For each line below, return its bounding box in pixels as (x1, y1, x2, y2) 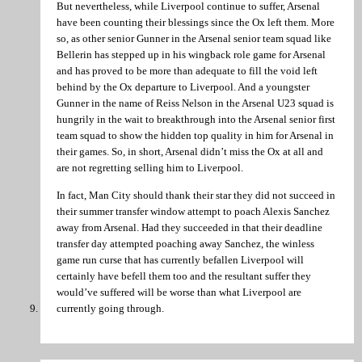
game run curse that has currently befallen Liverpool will (57, 253, 304, 266)
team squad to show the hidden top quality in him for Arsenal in (57, 129, 334, 142)
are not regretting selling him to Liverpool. (57, 162, 243, 175)
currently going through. (57, 301, 164, 314)
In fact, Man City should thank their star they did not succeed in (57, 188, 335, 201)
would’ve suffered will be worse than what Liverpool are (57, 285, 301, 298)
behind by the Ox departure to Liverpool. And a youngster (57, 81, 309, 94)
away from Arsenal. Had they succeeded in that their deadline (57, 221, 322, 234)
